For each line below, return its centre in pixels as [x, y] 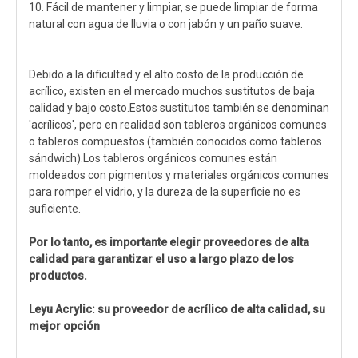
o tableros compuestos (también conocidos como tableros [175, 141]
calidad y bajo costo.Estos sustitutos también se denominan [179, 108]
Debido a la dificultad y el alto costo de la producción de [166, 74]
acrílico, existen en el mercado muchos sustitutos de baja [172, 91]
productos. [58, 276]
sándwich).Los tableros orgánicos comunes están [153, 158]
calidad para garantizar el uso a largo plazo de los [161, 259]
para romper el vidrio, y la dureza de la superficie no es [165, 192]
